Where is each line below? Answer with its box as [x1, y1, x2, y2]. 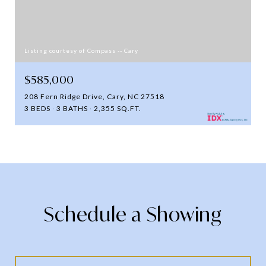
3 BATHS [56, 103, 88, 113]
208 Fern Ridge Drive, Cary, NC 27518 [24, 91, 164, 101]
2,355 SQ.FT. [94, 103, 141, 113]
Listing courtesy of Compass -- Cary [24, 46, 138, 54]
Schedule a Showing [44, 201, 222, 227]
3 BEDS [24, 103, 50, 113]
